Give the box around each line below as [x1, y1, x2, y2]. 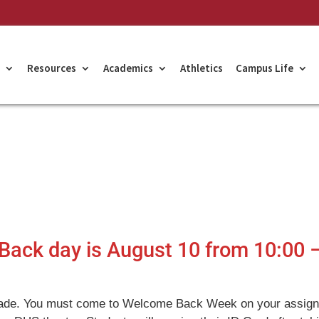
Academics [103, 61, 153, 75]
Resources [27, 61, 76, 75]
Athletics [180, 61, 223, 75]
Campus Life [236, 61, 293, 75]
